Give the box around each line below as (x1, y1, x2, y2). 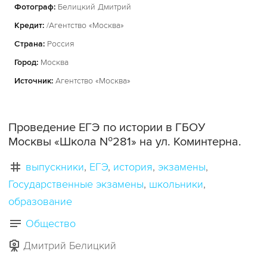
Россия (45, 38, 74, 49)
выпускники (26, 160, 84, 173)
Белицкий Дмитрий (55, 1, 131, 12)
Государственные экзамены (8, 177, 144, 191)
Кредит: (14, 20, 44, 30)
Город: (14, 57, 38, 67)
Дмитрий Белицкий (23, 238, 116, 252)
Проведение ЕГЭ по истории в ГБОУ (8, 120, 206, 135)
